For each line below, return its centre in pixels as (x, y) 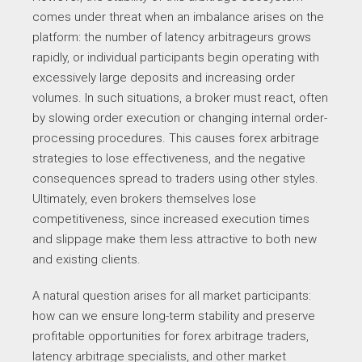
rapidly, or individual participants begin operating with (176, 57)
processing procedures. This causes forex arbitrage (176, 138)
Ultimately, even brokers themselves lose (144, 199)
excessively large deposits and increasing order (164, 78)
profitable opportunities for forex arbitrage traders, (170, 336)
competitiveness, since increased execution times (171, 219)
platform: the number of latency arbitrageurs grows (172, 37)
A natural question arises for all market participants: (172, 296)
